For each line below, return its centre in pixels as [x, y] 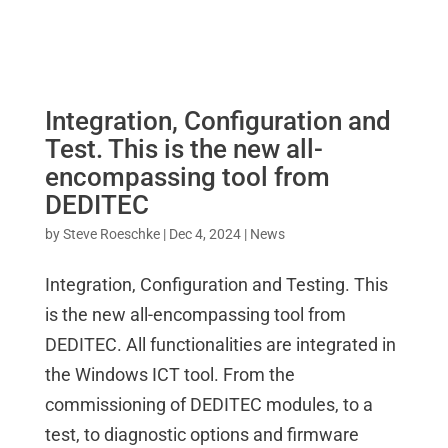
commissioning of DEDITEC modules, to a [208, 404]
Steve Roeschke [111, 233]
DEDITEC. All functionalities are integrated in [220, 344]
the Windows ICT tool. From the [169, 374]
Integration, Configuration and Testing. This [216, 284]
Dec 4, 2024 [204, 233]
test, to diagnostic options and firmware [201, 434]
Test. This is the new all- [183, 148]
